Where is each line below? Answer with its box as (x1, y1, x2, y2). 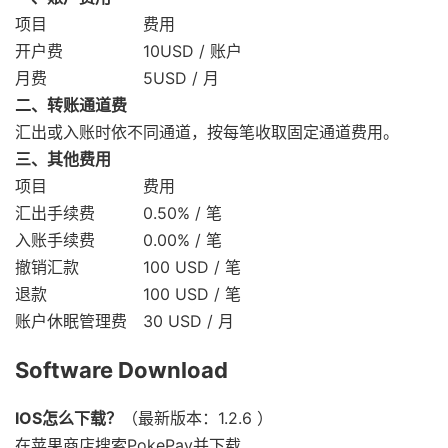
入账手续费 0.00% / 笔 (15, 230, 222, 251)
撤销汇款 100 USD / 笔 (15, 257, 241, 278)
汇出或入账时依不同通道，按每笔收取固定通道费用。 (15, 122, 399, 143)
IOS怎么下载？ (15, 408, 122, 429)
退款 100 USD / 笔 (15, 284, 241, 305)
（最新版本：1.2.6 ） (122, 408, 273, 429)
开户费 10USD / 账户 (15, 41, 242, 62)
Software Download (15, 357, 228, 384)
